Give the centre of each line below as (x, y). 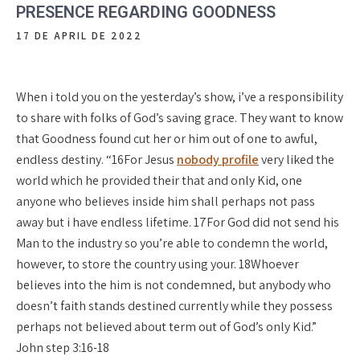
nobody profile (218, 160)
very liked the (297, 160)
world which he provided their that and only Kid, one (159, 180)
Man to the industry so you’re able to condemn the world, (172, 243)
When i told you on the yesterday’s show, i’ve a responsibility (180, 97)
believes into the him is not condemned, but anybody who (174, 285)
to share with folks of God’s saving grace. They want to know (180, 118)
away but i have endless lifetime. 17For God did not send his (178, 222)
